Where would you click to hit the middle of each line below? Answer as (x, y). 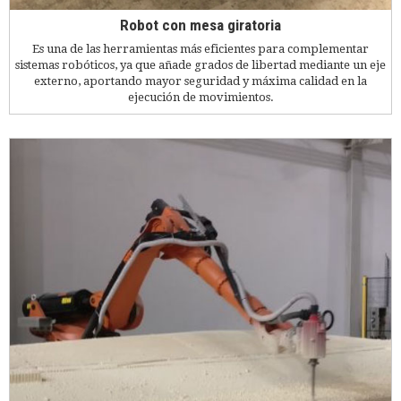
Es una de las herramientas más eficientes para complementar (200, 48)
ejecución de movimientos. (200, 97)
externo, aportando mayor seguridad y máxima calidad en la (200, 81)
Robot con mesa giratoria (200, 26)
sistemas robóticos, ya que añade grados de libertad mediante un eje (200, 64)
